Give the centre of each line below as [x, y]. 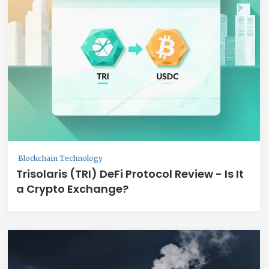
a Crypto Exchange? [72, 189]
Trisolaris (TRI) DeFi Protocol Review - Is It [130, 174]
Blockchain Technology [60, 158]
